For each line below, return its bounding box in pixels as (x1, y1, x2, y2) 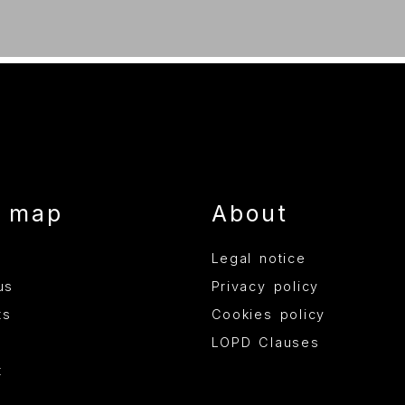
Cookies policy (211, 306, 325, 323)
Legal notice (211, 250, 306, 267)
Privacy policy (211, 278, 319, 295)
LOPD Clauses (211, 334, 320, 351)
